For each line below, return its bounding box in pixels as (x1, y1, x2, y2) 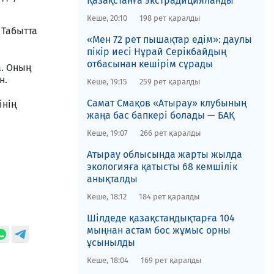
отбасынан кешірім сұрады (86, 58, 213, 70)
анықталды (86, 173, 138, 185)
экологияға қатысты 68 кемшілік (86, 161, 237, 172)
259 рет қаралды (139, 77, 201, 86)
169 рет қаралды (140, 256, 202, 265)
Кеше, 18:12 (86, 192, 127, 201)
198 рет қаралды (139, 13, 201, 23)
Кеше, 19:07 (86, 128, 128, 138)
